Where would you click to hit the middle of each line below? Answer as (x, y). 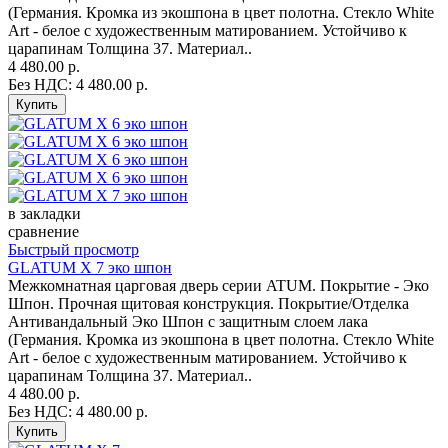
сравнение (43, 232)
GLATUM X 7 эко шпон (90, 268)
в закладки (44, 214)
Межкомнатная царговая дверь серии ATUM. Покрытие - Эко (218, 286)
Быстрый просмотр (73, 250)
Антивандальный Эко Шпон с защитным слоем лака (188, 322)
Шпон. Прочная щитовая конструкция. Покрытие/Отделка (208, 304)
